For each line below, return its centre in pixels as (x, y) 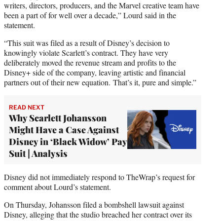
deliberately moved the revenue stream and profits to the (90, 62)
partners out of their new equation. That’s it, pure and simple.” (100, 82)
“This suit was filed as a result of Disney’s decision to (87, 42)
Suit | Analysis (38, 153)
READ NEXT (27, 107)
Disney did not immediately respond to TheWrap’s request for (99, 177)
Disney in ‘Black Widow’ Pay (68, 141)
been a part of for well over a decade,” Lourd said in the (90, 15)
